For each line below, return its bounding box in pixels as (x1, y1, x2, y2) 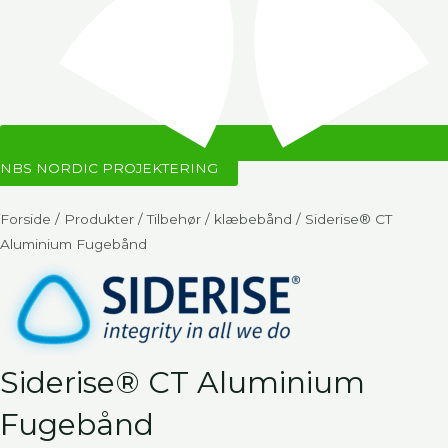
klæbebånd (214, 210, 292, 227)
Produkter (64, 210, 134, 227)
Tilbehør (147, 210, 201, 227)
